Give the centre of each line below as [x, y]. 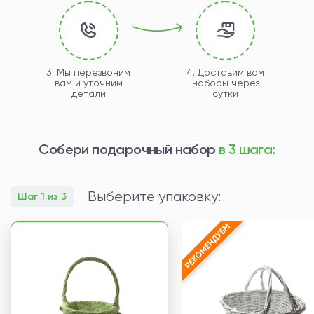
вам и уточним [88, 82]
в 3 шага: [247, 149]
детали [88, 93]
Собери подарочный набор [129, 149]
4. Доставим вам [225, 72]
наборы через [225, 82]
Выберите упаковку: [154, 196]
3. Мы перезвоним [89, 72]
